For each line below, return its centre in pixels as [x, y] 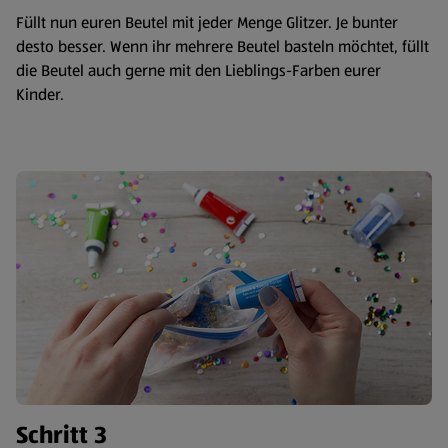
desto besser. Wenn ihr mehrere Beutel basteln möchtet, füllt [222, 46]
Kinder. [40, 94]
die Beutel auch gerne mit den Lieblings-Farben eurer [198, 70]
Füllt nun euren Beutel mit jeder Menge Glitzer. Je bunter [207, 22]
